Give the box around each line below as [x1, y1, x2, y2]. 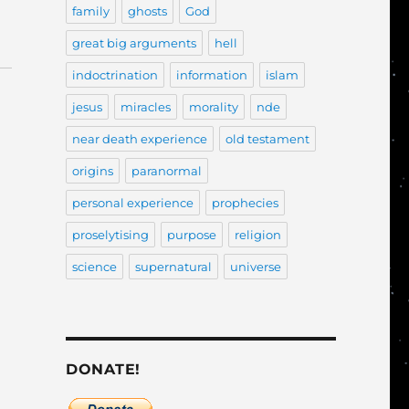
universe [229, 259, 281, 274]
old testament [225, 131, 309, 146]
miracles [120, 100, 171, 114]
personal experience [71, 195, 194, 210]
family [71, 4, 110, 18]
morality [188, 100, 238, 114]
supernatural [134, 259, 212, 274]
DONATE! [65, 361, 142, 378]
